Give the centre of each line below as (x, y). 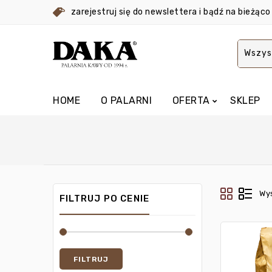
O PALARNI (126, 101)
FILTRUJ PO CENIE (105, 199)
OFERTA (191, 101)
